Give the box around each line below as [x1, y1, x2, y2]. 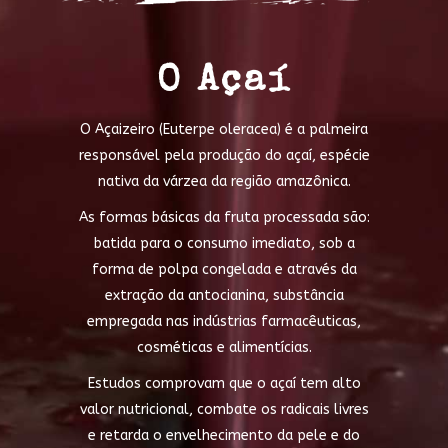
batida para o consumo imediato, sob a [93, 235, 355, 253]
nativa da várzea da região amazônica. [97, 173, 351, 191]
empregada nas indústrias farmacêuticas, [87, 313, 361, 331]
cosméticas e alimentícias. [136, 339, 312, 357]
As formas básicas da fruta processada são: [78, 209, 370, 227]
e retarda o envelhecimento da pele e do [88, 427, 360, 445]
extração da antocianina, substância [104, 287, 344, 305]
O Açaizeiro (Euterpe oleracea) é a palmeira [80, 121, 368, 139]
